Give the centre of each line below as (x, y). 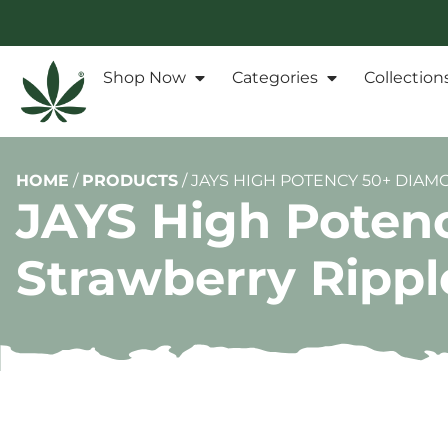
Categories (275, 78)
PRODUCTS (130, 181)
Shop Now (144, 78)
